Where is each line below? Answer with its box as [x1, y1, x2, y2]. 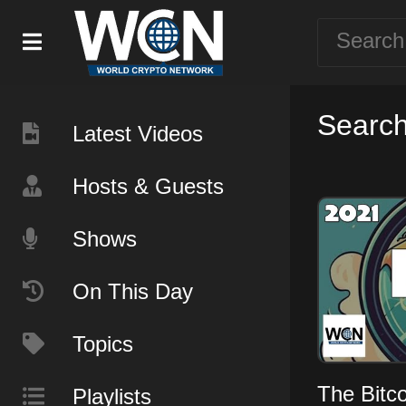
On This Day [72, 279, 193, 304]
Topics [72, 332, 133, 356]
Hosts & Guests [72, 174, 224, 198]
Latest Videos [72, 121, 203, 146]
